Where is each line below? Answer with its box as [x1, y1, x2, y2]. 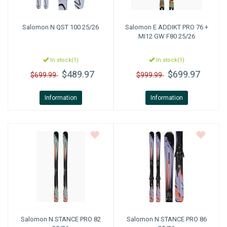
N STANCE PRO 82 [47, 215, 101, 223]
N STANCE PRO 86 [153, 215, 207, 223]
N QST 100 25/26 [49, 23, 99, 31]
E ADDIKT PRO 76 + [151, 23, 208, 31]
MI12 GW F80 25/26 [138, 32, 195, 40]
